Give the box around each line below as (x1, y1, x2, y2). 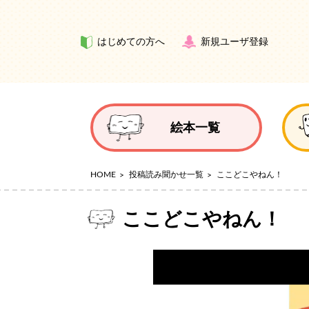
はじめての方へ (97, 37, 165, 47)
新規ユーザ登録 (201, 37, 268, 47)
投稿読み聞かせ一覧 (129, 170, 203, 179)
